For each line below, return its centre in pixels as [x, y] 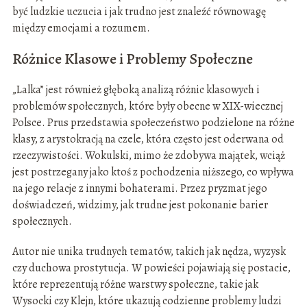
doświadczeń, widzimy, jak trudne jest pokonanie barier [140, 205]
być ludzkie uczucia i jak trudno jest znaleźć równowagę [139, 12]
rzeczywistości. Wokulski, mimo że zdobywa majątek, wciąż [148, 156]
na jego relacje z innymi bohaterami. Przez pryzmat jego [139, 189]
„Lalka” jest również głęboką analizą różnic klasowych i [136, 90]
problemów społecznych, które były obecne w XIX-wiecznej [147, 107]
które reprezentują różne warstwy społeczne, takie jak [135, 285]
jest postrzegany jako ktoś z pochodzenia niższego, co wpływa [153, 172]
